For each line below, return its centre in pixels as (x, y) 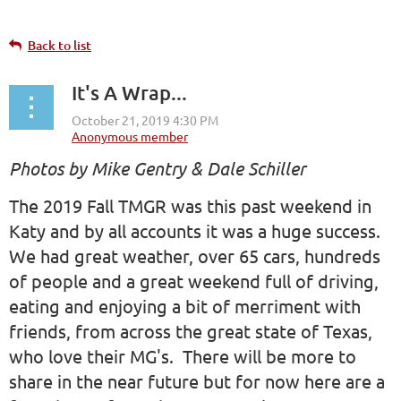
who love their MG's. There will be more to (183, 356)
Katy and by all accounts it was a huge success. (197, 230)
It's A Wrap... (129, 93)
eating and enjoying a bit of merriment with (185, 306)
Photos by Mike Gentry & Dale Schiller (157, 168)
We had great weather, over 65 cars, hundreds (195, 256)
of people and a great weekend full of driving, (194, 281)
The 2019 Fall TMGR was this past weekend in (190, 205)
